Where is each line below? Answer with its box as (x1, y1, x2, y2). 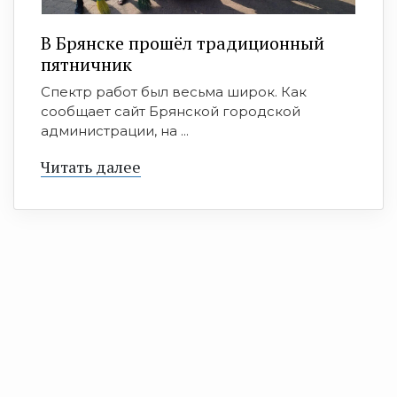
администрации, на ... (41, 121, 189, 139)
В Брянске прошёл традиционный (41, 30, 324, 55)
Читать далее (41, 155, 141, 177)
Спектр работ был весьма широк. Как (41, 82, 307, 100)
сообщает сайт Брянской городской (41, 102, 300, 120)
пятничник (41, 51, 132, 76)
